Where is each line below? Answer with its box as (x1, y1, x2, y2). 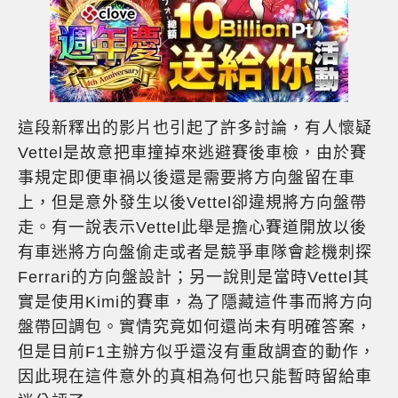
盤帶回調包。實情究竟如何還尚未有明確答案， (18, 318, 372, 337)
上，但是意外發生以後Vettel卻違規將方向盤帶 (18, 194, 367, 212)
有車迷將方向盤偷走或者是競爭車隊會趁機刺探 (18, 243, 372, 262)
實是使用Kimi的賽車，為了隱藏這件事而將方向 (18, 293, 373, 312)
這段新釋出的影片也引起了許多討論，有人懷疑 (18, 119, 372, 138)
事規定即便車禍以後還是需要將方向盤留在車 (18, 169, 355, 187)
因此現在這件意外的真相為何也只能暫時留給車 (18, 368, 372, 386)
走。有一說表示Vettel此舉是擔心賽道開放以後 (18, 219, 367, 237)
